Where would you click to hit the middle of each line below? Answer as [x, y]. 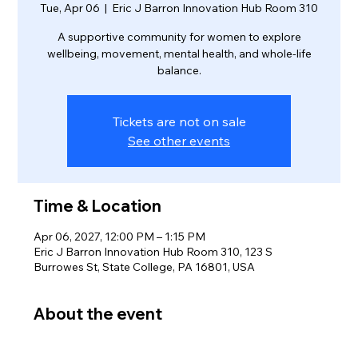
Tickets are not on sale [179, 121]
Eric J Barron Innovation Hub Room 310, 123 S [153, 251]
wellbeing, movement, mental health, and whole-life [179, 53]
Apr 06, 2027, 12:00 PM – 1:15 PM [120, 236]
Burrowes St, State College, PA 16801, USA [145, 267]
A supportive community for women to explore [179, 36]
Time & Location [98, 205]
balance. [179, 70]
